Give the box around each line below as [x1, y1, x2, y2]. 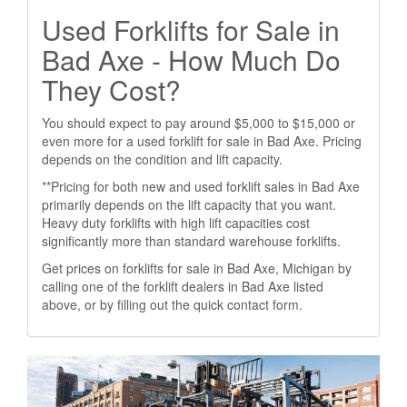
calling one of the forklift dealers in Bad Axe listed [42, 277, 323, 295]
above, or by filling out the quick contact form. [42, 295, 303, 313]
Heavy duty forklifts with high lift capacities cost [42, 213, 310, 232]
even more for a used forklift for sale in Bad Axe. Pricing [42, 132, 362, 150]
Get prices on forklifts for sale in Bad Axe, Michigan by [42, 259, 352, 277]
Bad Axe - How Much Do [42, 40, 341, 79]
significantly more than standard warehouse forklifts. [42, 232, 341, 250]
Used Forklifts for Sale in [42, 10, 340, 49]
